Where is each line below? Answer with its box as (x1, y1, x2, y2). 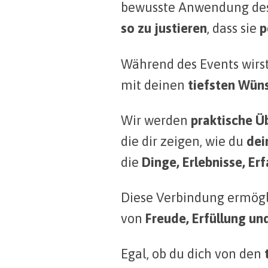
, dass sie (207, 20, 260, 36)
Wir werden (121, 112, 191, 128)
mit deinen (121, 77, 185, 93)
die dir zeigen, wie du (121, 133, 246, 149)
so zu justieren (121, 20, 207, 36)
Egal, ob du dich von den (121, 246, 264, 262)
